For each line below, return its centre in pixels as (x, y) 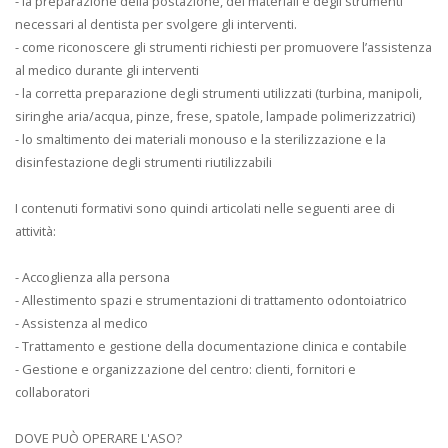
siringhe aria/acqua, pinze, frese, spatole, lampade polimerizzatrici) (215, 115)
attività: (35, 230)
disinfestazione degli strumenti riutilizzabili (143, 161)
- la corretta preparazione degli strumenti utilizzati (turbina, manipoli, (218, 92)
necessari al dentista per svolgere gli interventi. (156, 23)
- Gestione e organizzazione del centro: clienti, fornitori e (185, 368)
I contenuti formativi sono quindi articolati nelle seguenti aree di (205, 207)
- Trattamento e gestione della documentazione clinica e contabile (211, 345)
